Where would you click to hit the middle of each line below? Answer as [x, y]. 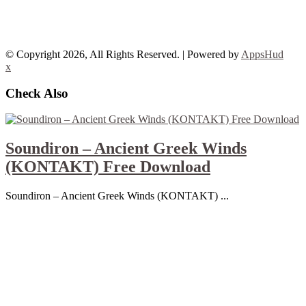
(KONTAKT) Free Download [108, 167]
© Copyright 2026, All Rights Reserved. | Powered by [123, 54]
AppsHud [262, 54]
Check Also [37, 93]
